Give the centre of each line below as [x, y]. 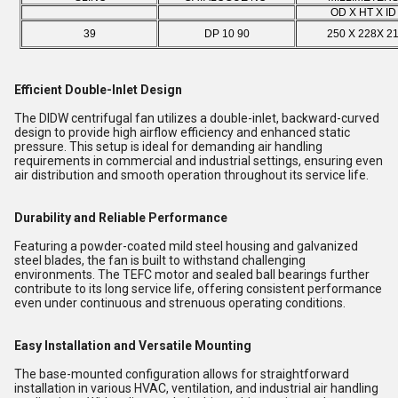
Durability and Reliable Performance [121, 218]
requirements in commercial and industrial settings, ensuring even [199, 161]
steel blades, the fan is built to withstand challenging [160, 260]
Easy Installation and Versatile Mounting [133, 346]
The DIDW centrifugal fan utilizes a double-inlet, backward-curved [197, 118]
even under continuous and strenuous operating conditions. [180, 303]
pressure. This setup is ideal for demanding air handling [168, 147]
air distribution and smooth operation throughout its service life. [191, 175]
